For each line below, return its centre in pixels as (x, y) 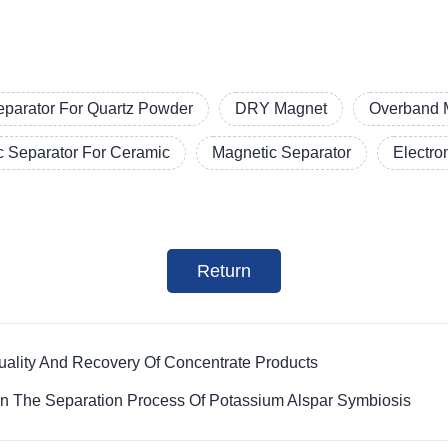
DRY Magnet (281, 108)
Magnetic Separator (282, 152)
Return (223, 271)
